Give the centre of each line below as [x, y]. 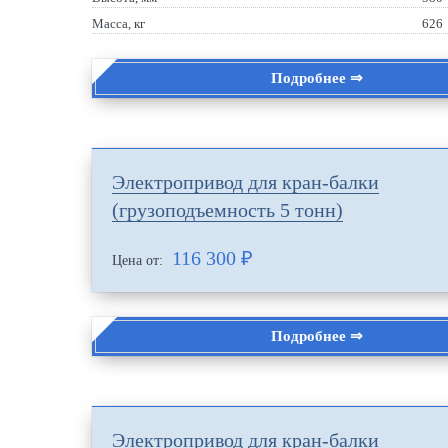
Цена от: [139, 260]
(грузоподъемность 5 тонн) [227, 210]
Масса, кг [118, 23]
